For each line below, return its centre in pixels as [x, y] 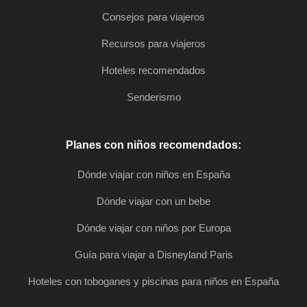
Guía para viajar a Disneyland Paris [153, 255]
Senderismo [153, 97]
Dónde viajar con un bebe [153, 201]
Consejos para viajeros [153, 17]
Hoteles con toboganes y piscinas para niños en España [153, 282]
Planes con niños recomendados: [153, 145]
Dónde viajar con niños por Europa [153, 228]
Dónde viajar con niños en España [153, 175]
